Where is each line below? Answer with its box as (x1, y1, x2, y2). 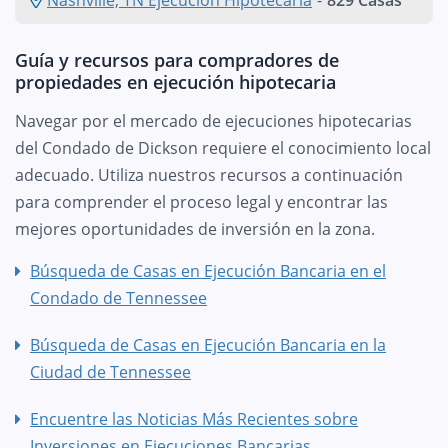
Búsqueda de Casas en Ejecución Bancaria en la (30, 333, 386, 356)
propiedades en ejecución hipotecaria (15, 69, 336, 94)
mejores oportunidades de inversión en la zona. (15, 217, 375, 240)
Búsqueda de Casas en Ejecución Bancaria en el (30, 259, 386, 282)
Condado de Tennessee (30, 286, 207, 309)
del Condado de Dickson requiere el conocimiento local (15, 136, 431, 159)
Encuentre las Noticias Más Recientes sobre (30, 407, 358, 430)
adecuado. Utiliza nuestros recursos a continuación (15, 163, 403, 186)
